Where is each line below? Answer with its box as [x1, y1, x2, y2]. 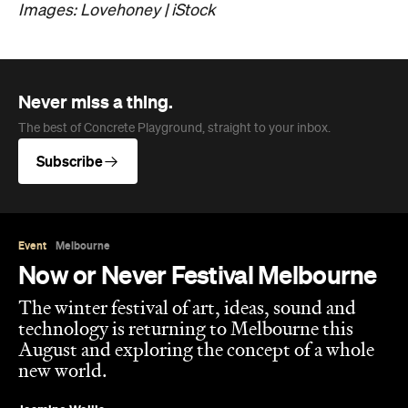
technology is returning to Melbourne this [18, 321, 353, 339]
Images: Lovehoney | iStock [18, 2, 216, 19]
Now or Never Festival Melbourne [18, 260, 377, 290]
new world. [18, 363, 107, 381]
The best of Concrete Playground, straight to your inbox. [18, 121, 331, 135]
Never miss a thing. [18, 91, 173, 112]
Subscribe [36, 152, 103, 169]
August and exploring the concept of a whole [18, 342, 374, 360]
